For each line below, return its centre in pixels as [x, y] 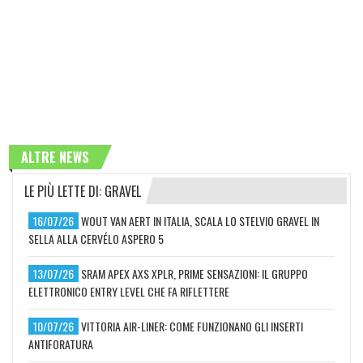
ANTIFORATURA [61, 344]
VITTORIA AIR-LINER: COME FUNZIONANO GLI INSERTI [192, 326]
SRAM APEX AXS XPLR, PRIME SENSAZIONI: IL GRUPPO [194, 273]
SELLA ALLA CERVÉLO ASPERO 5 [96, 238]
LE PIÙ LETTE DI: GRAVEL [83, 191]
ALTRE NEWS [55, 157]
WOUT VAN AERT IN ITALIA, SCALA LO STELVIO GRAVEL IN [200, 220]
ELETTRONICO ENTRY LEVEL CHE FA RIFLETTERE [129, 291]
